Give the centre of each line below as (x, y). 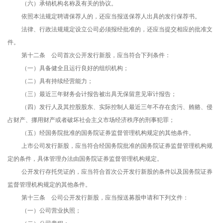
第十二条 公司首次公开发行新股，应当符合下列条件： (96, 56)
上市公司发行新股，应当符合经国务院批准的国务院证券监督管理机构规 (117, 146)
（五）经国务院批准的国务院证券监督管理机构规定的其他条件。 (108, 133)
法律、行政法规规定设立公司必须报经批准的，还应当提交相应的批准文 (117, 30)
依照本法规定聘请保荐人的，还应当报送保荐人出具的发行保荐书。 (111, 17)
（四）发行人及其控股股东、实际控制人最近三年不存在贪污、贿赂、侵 (117, 107)
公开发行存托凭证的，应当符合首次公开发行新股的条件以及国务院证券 (117, 172)
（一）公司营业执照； (51, 211)
